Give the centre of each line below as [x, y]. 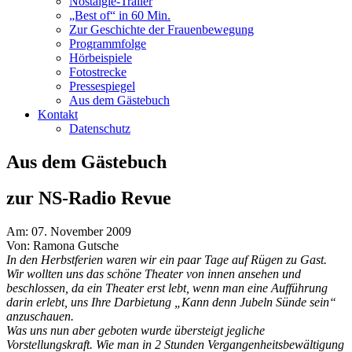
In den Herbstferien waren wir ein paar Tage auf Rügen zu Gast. [167, 260]
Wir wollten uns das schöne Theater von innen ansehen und [154, 274]
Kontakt [58, 114]
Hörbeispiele [101, 57]
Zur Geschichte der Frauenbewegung [161, 29]
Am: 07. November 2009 [69, 232]
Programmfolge [108, 43]
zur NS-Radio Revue [89, 198]
